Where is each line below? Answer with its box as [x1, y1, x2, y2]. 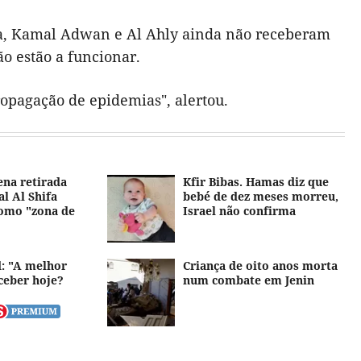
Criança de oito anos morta [183, 258, 338, 274]
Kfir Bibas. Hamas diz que [183, 174, 330, 190]
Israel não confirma [183, 203, 297, 219]
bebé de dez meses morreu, [183, 189, 339, 205]
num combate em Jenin [183, 272, 315, 288]
